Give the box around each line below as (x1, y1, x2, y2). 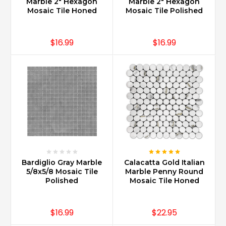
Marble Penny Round (125, 166, 203, 176)
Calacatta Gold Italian (124, 157, 205, 167)
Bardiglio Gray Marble (22, 157, 102, 167)
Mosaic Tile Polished (126, 6, 203, 16)
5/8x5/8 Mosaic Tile (26, 166, 98, 176)
